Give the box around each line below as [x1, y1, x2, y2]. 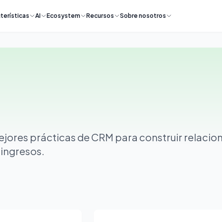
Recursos [86, 12, 114, 19]
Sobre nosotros [119, 12, 166, 19]
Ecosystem [46, 12, 80, 19]
